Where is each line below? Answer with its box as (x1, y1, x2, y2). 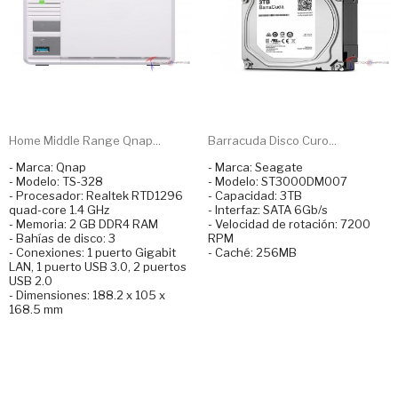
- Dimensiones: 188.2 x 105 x (9, 287, 165, 302)
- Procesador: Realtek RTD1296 (9, 187, 183, 203)
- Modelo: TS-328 (9, 173, 103, 188)
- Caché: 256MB (208, 244, 297, 259)
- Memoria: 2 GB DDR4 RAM (9, 216, 158, 231)
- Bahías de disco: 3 (9, 230, 115, 245)
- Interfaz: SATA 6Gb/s (208, 202, 328, 217)
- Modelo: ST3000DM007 (208, 173, 347, 188)
